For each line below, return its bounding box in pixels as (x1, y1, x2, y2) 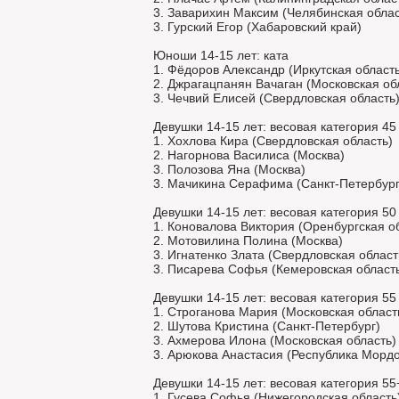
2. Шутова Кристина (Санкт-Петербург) (153, 319, 380, 333)
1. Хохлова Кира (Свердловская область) (153, 134, 393, 148)
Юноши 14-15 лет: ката (153, 48, 289, 62)
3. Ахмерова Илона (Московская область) (153, 333, 396, 347)
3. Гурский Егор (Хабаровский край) (153, 20, 362, 34)
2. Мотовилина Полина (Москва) (153, 233, 343, 248)
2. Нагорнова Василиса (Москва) (153, 148, 345, 162)
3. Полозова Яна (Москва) (153, 162, 305, 176)
